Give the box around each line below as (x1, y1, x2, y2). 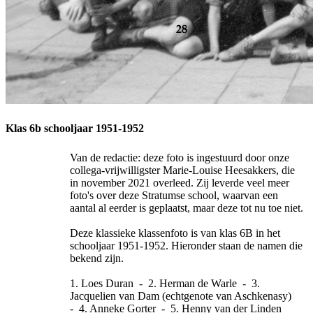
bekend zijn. (70, 252, 124, 264)
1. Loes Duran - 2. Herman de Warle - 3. (70, 277, 260, 289)
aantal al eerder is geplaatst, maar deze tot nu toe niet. (70, 201, 303, 214)
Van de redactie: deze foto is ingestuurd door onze (70, 151, 289, 163)
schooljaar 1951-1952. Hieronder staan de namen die (70, 239, 303, 252)
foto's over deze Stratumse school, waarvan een (70, 189, 278, 201)
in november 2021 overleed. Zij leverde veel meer (70, 176, 289, 189)
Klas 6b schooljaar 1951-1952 (6, 122, 144, 134)
